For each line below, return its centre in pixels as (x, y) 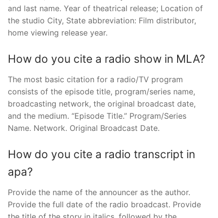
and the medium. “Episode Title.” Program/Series (97, 116)
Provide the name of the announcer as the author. (99, 192)
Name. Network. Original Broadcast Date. (84, 128)
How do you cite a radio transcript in (101, 154)
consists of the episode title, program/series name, (101, 91)
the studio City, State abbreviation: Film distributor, (102, 21)
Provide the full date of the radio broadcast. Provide (104, 204)
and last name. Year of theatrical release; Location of (105, 9)
